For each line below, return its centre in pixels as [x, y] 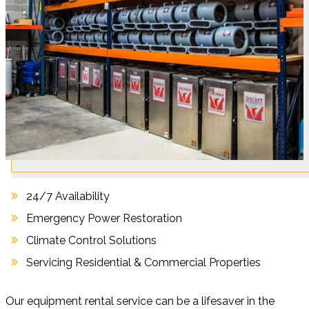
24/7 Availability [68, 196]
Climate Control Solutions [91, 240]
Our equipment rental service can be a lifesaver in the [140, 301]
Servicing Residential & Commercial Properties [143, 262]
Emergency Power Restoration [104, 218]
